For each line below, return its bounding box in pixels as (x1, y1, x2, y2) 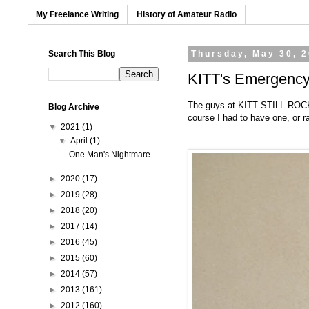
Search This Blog (48, 49, 115, 59)
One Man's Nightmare (68, 150, 150, 160)
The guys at (188, 99, 238, 110)
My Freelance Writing (36, 10, 119, 20)
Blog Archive (48, 102, 99, 112)
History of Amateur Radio (137, 10, 237, 20)
